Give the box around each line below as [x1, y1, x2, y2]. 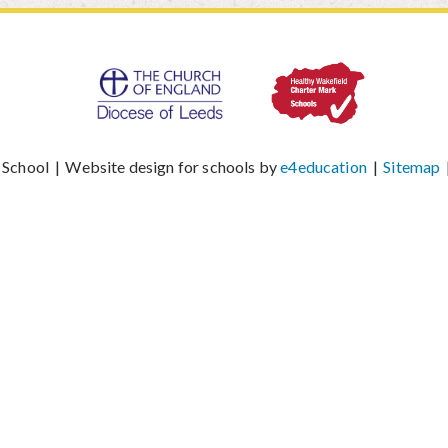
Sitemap [383, 156, 441, 176]
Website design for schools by [62, 156, 281, 176]
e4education [280, 156, 367, 176]
